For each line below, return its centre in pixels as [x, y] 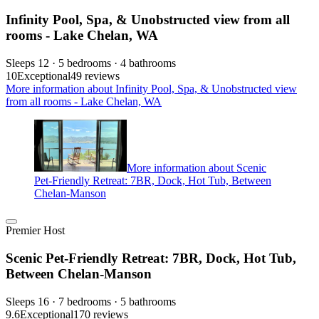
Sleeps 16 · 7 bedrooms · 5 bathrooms [91, 301]
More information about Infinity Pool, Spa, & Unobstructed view [151, 89]
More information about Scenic [197, 168]
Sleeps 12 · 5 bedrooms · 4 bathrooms [91, 63]
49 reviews [95, 76]
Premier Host [35, 231]
